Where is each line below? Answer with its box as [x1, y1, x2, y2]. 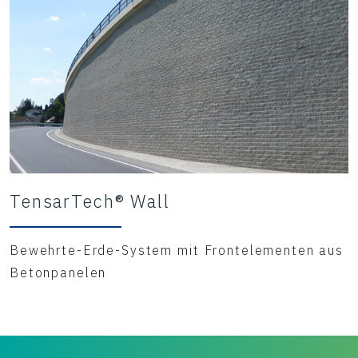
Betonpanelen [10, 265, 107, 281]
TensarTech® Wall [10, 189, 170, 213]
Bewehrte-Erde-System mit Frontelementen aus [10, 242, 344, 259]
